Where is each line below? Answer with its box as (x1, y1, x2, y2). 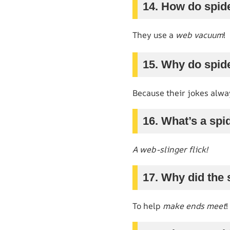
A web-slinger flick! (132, 143, 208, 155)
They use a (132, 29, 176, 41)
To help (132, 200, 163, 212)
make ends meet (163, 200, 226, 212)
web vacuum (176, 29, 223, 41)
